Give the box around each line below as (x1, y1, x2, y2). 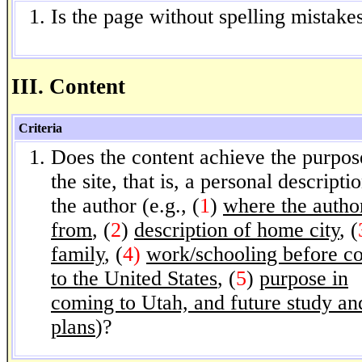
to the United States (51, 267, 217, 291)
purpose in (259, 267, 348, 291)
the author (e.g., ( (51, 194, 200, 218)
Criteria (19, 121, 62, 136)
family (51, 242, 104, 267)
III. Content (11, 74, 125, 99)
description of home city (134, 218, 339, 242)
